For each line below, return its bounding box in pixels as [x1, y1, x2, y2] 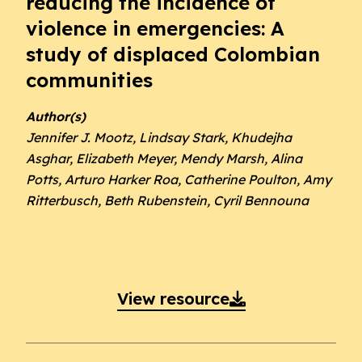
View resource [116, 288, 229, 309]
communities [26, 68, 153, 92]
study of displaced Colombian [26, 42, 320, 66]
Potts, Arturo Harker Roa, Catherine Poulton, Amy [26, 171, 331, 187]
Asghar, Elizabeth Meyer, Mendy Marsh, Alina [26, 150, 302, 166]
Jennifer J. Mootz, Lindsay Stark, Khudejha [26, 129, 292, 145]
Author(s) [26, 108, 86, 124]
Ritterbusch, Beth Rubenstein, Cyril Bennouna [26, 192, 309, 208]
